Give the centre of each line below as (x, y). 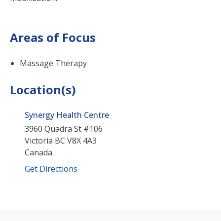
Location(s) (43, 90)
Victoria (39, 141)
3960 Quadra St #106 (64, 129)
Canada (38, 153)
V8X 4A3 (82, 141)
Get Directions (51, 169)
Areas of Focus (53, 37)
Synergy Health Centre (67, 115)
